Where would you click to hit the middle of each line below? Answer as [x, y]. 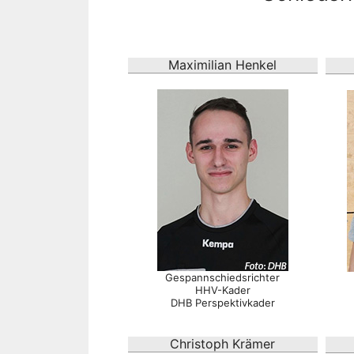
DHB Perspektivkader [222, 303]
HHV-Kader [222, 290]
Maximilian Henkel [223, 65]
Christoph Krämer [223, 344]
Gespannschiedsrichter [223, 278]
